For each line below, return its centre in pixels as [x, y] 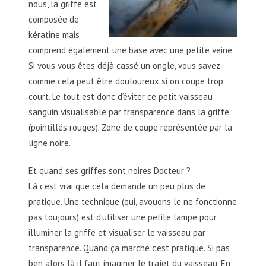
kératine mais [54, 34]
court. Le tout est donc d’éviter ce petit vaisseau [121, 96]
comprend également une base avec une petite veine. [131, 50]
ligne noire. [50, 142]
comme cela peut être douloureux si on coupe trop [126, 81]
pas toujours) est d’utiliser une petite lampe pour [123, 217]
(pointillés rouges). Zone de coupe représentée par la [130, 127]
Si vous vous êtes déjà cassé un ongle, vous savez [124, 65]
